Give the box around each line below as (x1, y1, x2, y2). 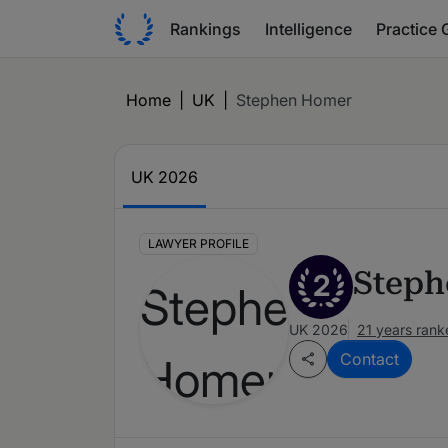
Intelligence (265, 18, 352, 39)
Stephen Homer (236, 90, 352, 110)
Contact (340, 349, 399, 370)
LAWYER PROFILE (147, 236, 249, 252)
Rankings (170, 18, 241, 39)
